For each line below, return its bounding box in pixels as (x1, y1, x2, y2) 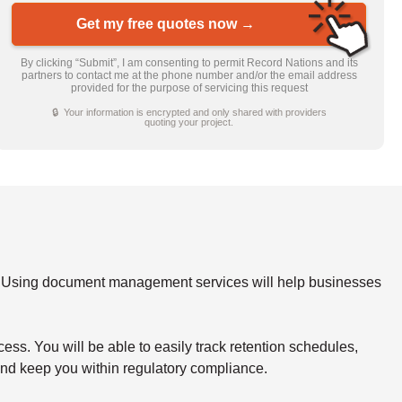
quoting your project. (144, 116, 234, 127)
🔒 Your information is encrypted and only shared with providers (51, 106, 327, 118)
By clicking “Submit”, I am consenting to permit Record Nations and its (20, 56, 358, 69)
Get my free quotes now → (76, 16, 256, 32)
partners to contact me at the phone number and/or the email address (21, 68, 357, 82)
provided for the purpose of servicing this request (70, 81, 308, 94)
